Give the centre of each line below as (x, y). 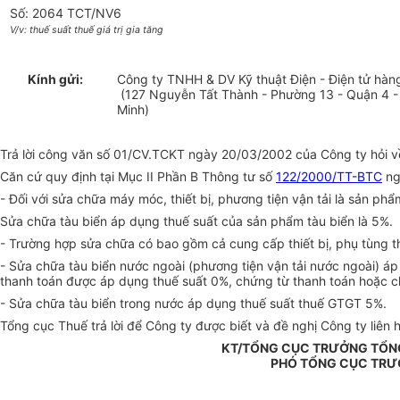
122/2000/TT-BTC (329, 177)
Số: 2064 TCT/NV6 (66, 13)
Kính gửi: (55, 79)
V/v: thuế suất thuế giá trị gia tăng (87, 30)
